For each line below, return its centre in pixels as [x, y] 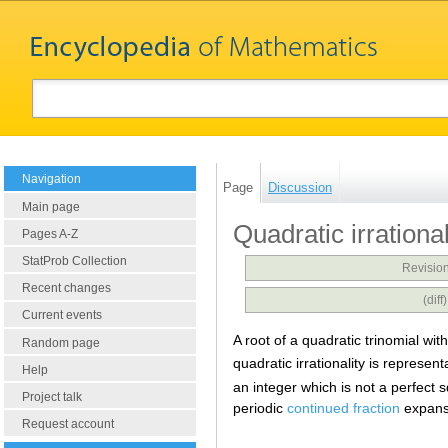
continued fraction [343, 407]
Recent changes [66, 288]
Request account [68, 424]
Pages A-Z [50, 233]
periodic [260, 407]
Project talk [52, 397]
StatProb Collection [74, 261]
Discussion [300, 187]
